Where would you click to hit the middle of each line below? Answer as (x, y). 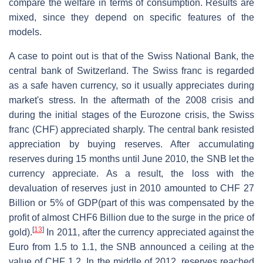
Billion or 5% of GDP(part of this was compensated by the (131, 203)
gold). (21, 232)
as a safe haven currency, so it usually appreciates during (131, 85)
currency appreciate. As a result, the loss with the (131, 173)
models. (25, 32)
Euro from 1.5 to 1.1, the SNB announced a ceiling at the (131, 247)
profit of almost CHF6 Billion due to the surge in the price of (131, 217)
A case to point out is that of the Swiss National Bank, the (131, 56)
